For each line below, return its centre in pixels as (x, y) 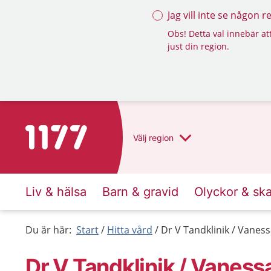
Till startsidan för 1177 (76, 132)
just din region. (198, 46)
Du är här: (48, 230)
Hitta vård (130, 230)
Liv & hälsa (56, 192)
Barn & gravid (140, 192)
